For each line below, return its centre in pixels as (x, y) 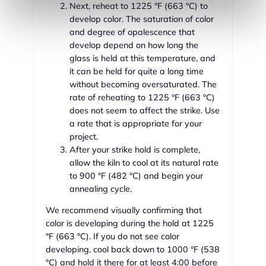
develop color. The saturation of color (142, 19)
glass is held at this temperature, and (142, 58)
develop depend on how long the (134, 45)
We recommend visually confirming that (124, 210)
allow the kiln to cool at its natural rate (144, 162)
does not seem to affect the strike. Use (145, 110)
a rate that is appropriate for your (136, 123)
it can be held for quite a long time (137, 71)
